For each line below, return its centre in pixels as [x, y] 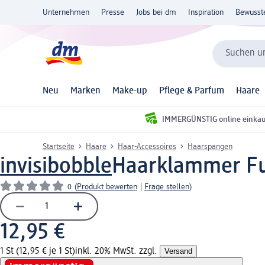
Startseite [59, 146]
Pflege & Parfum [192, 91]
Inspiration [206, 12]
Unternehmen [66, 12]
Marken [85, 91]
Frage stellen [167, 187]
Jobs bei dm [156, 12]
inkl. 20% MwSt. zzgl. [117, 251]
